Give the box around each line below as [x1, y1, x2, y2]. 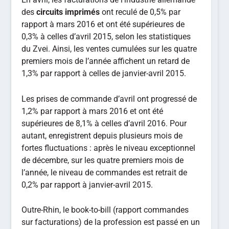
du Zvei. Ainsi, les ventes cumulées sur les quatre [21, 44, 197, 54]
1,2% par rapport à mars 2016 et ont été [21, 106, 164, 116]
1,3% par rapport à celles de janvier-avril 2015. [21, 68, 187, 78]
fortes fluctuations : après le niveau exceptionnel [21, 143, 196, 153]
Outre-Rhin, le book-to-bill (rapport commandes [21, 205, 189, 215]
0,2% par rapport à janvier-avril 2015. [21, 179, 153, 190]
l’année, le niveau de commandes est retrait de [21, 167, 188, 177]
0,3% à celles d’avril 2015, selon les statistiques [21, 32, 191, 41]
